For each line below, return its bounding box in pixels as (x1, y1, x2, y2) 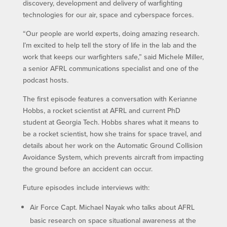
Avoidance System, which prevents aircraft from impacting (22, 152, 204, 163)
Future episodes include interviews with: (22, 182, 149, 193)
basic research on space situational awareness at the (29, 215, 196, 226)
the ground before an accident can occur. (22, 164, 153, 174)
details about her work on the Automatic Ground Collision (22, 140, 203, 151)
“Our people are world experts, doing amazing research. (22, 28, 199, 39)
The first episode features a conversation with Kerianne (22, 94, 197, 104)
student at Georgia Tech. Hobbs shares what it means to (22, 117, 199, 128)
